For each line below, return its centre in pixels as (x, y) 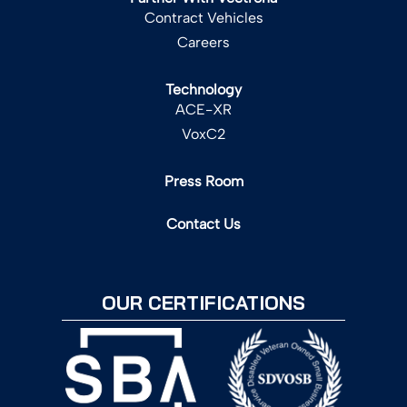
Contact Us (203, 223)
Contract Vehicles (203, 17)
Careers (203, 42)
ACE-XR (203, 109)
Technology (203, 89)
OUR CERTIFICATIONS (203, 302)
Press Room (203, 181)
